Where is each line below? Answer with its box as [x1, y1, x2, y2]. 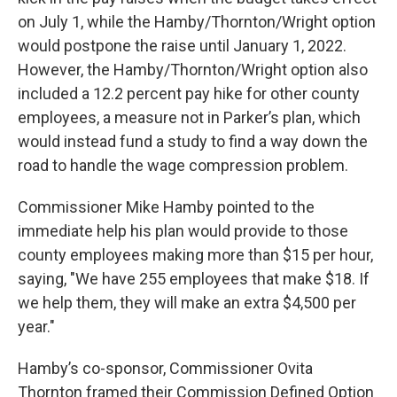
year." [18, 317, 55, 337]
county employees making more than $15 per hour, [18, 245, 373, 265]
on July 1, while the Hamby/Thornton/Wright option [18, 12, 376, 32]
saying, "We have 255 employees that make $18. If [18, 269, 370, 289]
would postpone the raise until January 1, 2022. [18, 36, 346, 56]
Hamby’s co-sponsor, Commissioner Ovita [18, 359, 313, 378]
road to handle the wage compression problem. [18, 156, 348, 175]
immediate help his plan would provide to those [18, 222, 348, 241]
